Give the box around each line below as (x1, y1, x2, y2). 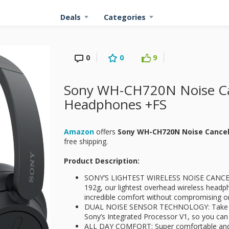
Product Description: (64, 156, 140, 166)
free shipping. (64, 136, 110, 146)
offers (94, 127, 118, 136)
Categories (104, 12, 146, 22)
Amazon (64, 127, 94, 136)
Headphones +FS (64, 95, 167, 113)
